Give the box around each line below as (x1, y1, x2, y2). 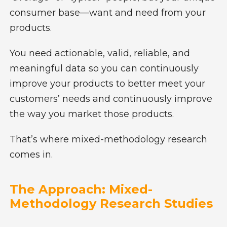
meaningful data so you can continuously (9, 62, 199, 74)
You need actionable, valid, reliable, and (9, 47, 190, 59)
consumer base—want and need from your (9, 7, 206, 18)
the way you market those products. (9, 108, 174, 120)
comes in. (9, 148, 58, 160)
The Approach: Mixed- (9, 181, 153, 197)
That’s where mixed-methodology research (9, 133, 207, 145)
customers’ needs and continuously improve (9, 93, 212, 104)
